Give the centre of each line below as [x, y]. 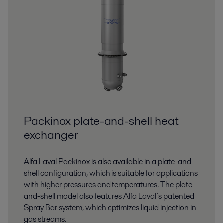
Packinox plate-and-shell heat [101, 121]
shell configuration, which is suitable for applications [111, 173]
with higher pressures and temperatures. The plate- [110, 185]
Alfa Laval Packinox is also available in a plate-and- [109, 162]
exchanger [51, 135]
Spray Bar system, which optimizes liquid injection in [110, 208]
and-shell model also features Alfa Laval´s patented [109, 196]
